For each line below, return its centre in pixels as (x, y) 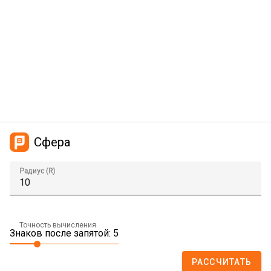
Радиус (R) (38, 171)
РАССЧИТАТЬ (221, 262)
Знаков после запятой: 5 (64, 233)
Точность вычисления (58, 225)
